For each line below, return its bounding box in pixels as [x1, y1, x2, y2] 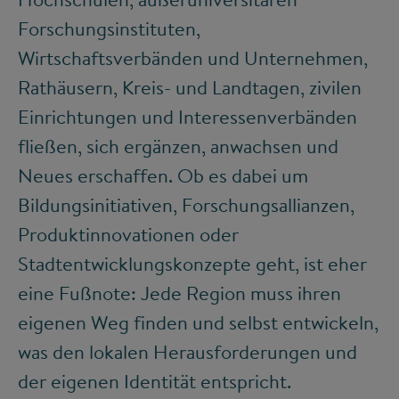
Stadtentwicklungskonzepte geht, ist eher [18, 250, 367, 278]
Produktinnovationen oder [18, 221, 239, 248]
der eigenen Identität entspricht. [18, 368, 291, 395]
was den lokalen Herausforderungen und [18, 338, 357, 366]
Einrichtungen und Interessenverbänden [18, 103, 357, 131]
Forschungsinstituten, [18, 15, 200, 43]
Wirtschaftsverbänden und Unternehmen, [18, 45, 368, 72]
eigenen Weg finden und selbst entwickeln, [18, 309, 379, 337]
